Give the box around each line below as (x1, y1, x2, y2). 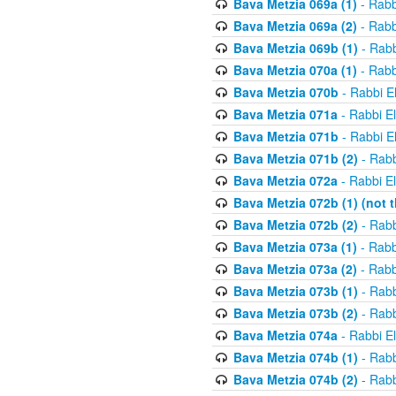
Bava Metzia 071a (232, 105, 338, 123)
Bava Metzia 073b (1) (232, 282, 358, 300)
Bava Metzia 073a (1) (232, 238, 357, 255)
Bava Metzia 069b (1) (232, 39, 358, 57)
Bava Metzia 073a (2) (232, 260, 357, 278)
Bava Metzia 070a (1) (232, 61, 357, 79)
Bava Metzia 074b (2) (232, 370, 358, 388)
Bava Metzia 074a (232, 326, 338, 344)
